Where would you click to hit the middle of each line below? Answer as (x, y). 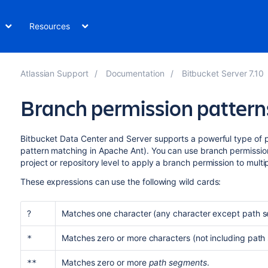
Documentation (135, 73)
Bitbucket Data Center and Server (86, 138)
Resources (50, 26)
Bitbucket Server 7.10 (223, 73)
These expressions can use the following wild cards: (121, 182)
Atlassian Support (54, 73)
